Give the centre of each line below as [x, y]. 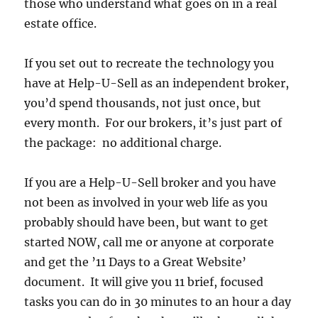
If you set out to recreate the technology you [149, 64]
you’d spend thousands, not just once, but [143, 103]
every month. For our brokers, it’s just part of [153, 123]
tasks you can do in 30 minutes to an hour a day [158, 302]
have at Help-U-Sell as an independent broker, [157, 83]
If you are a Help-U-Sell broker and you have [150, 183]
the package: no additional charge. [123, 143]
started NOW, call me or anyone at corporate [149, 242]
